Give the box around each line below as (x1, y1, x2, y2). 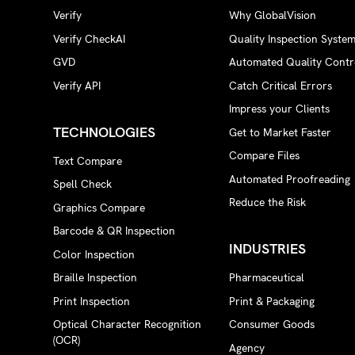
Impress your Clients (228, 101, 330, 116)
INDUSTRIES (228, 239, 306, 258)
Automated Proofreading (228, 171, 350, 186)
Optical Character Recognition (53, 317, 202, 332)
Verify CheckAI (53, 31, 126, 46)
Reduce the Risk (228, 195, 306, 210)
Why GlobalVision (228, 8, 316, 23)
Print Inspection (53, 293, 131, 308)
